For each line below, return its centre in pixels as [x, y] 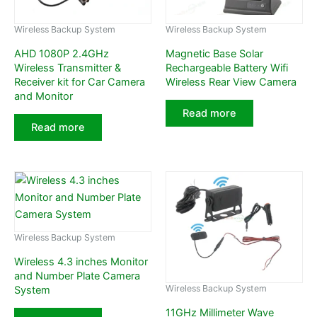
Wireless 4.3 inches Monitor [81, 262]
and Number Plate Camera [77, 276]
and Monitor [44, 97]
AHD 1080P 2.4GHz [62, 54]
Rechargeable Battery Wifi [227, 68]
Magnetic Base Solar [214, 54]
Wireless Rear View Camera [231, 82]
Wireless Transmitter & [68, 68]
